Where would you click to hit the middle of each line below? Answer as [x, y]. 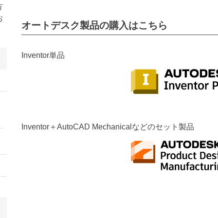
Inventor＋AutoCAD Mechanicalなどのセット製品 [108, 127]
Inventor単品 [43, 55]
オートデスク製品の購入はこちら [94, 25]
